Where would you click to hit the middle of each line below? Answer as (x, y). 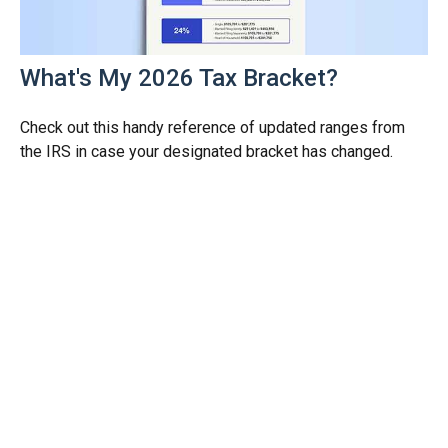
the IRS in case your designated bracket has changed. (206, 151)
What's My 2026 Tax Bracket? (179, 77)
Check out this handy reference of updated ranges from (212, 127)
